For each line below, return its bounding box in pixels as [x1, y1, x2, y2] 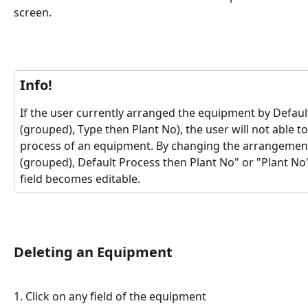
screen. [14, 4, 54, 20]
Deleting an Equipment [14, 243, 173, 262]
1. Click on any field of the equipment [14, 289, 206, 305]
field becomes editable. [20, 171, 140, 187]
